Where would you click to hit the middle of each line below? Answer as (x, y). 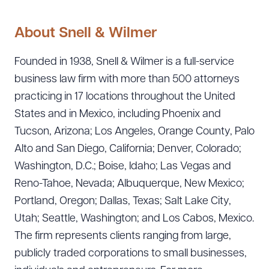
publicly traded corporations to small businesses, (131, 254)
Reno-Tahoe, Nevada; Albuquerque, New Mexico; (129, 184)
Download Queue (51, 263)
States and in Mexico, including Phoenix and (118, 114)
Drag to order (229, 263)
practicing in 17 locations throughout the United (125, 97)
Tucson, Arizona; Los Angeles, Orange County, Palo (134, 132)
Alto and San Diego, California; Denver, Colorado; (128, 149)
